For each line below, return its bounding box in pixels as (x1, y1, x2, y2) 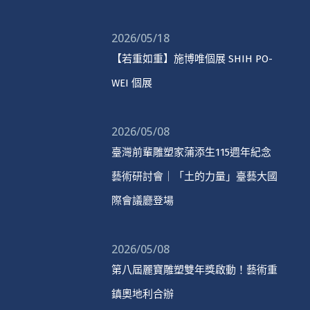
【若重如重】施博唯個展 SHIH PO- (111, 52, 273, 65)
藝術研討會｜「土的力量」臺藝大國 (111, 170, 277, 183)
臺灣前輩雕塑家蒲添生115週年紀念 (111, 145, 271, 158)
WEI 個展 (111, 76, 152, 89)
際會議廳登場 (111, 194, 174, 207)
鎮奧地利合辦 (111, 287, 174, 300)
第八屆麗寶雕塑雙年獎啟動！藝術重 (111, 263, 277, 276)
